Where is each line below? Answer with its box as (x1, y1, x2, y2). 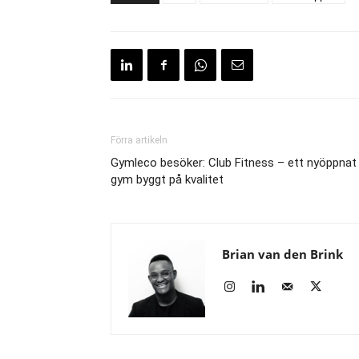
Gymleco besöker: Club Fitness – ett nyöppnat (111, 155, 357, 170)
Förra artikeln (111, 135, 167, 146)
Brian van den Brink (222, 246, 343, 262)
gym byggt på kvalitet (111, 172, 224, 187)
